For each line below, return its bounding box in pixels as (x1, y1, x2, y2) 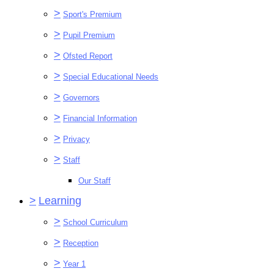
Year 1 (63, 259, 86, 268)
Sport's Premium (63, 9, 122, 19)
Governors (63, 92, 100, 102)
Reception (63, 238, 98, 248)
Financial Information (63, 113, 137, 123)
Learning (39, 194, 81, 207)
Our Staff (78, 176, 111, 185)
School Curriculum (63, 217, 128, 227)
